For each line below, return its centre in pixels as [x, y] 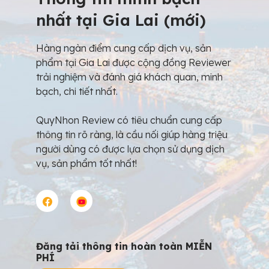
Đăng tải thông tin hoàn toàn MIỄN [124, 246]
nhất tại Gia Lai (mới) [121, 20]
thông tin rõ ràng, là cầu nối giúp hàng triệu [132, 134]
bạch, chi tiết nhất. [77, 91]
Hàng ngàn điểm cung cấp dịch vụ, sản [124, 48]
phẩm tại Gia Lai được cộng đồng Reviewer [134, 62]
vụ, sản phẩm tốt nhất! [86, 163]
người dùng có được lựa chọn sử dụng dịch [130, 149]
